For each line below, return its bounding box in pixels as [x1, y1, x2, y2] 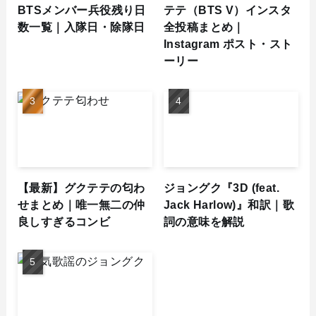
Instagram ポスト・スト [164, 37, 293, 50]
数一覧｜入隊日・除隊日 [17, 20, 145, 33]
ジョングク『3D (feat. [164, 181, 280, 194]
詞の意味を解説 [164, 214, 245, 228]
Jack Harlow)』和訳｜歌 [164, 197, 294, 211]
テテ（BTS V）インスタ [164, 3, 292, 16]
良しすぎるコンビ [17, 214, 111, 228]
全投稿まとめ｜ [164, 20, 245, 33]
